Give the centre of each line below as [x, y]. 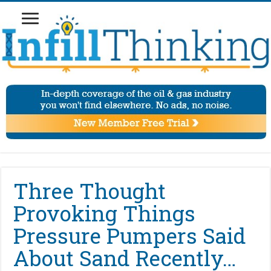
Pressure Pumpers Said [130, 236]
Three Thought [90, 191]
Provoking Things [105, 213]
